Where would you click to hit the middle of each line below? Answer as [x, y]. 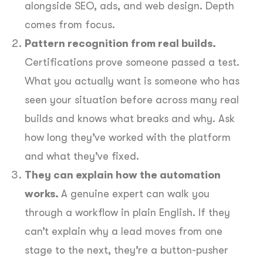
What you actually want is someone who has [132, 81]
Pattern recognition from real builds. [120, 44]
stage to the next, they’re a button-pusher [127, 250]
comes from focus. [70, 25]
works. [43, 194]
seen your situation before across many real [132, 100]
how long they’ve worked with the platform [128, 138]
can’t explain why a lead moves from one [124, 232]
